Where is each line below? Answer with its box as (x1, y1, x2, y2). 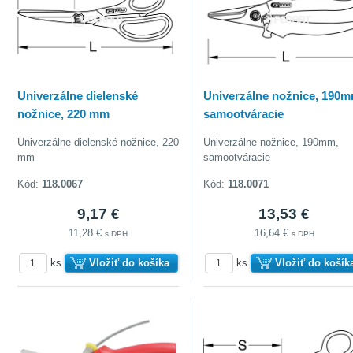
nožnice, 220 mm (17, 106, 110, 121)
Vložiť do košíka (88, 256, 169, 269)
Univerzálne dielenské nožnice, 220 (17, 136, 180, 148)
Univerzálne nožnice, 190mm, (203, 136, 340, 148)
